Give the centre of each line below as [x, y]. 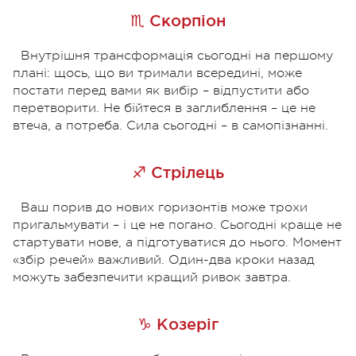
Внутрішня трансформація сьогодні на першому [177, 55]
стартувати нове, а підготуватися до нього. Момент [177, 242]
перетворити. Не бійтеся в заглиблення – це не [164, 108]
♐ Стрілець [178, 172]
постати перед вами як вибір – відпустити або [161, 90]
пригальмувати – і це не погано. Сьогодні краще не [177, 224]
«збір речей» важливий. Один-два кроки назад [164, 259]
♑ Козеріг [178, 324]
